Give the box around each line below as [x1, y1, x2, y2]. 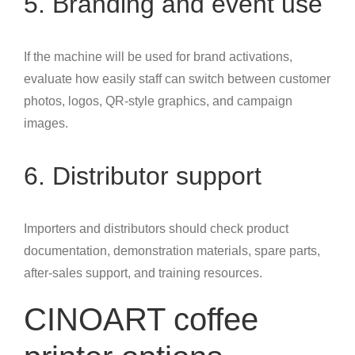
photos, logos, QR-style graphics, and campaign [24, 94, 292, 109]
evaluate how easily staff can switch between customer [24, 72, 330, 86]
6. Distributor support [24, 162, 261, 191]
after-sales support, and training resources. [24, 266, 262, 281]
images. [24, 116, 68, 131]
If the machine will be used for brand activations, [24, 50, 292, 64]
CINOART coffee [24, 302, 258, 338]
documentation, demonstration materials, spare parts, [24, 244, 320, 258]
